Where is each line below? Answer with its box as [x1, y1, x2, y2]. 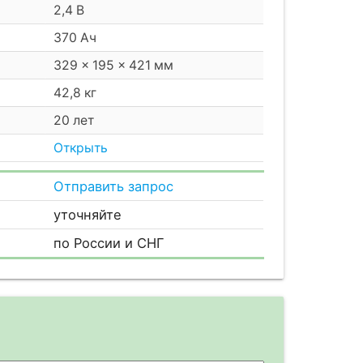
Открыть [53, 139, 109, 156]
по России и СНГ [53, 234, 165, 251]
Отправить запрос [53, 177, 174, 194]
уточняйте [53, 206, 122, 223]
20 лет [53, 112, 95, 128]
